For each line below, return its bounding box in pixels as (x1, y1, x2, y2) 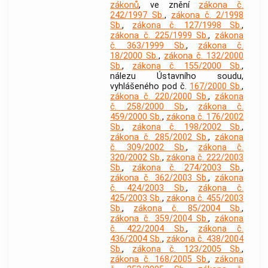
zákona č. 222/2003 (166, 153, 244, 163)
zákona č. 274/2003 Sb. (132, 163, 242, 173)
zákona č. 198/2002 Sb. (132, 122, 242, 133)
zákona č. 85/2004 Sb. (133, 203, 242, 214)
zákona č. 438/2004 (166, 234, 244, 245)
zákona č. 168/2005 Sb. (110, 254, 209, 265)
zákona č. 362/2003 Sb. (110, 173, 209, 184)
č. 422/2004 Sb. (110, 224, 187, 234)
